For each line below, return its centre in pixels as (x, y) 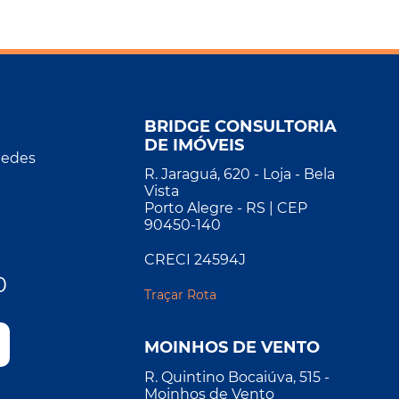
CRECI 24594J (195, 260)
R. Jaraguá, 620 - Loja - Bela (240, 175)
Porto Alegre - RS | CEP (226, 208)
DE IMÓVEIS (194, 145)
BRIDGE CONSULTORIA (240, 126)
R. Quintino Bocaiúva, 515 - (237, 377)
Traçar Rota (180, 295)
